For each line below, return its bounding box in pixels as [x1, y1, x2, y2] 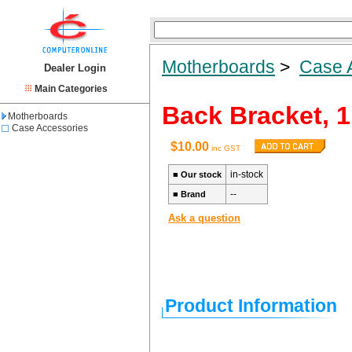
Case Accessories [12, 123, 88, 134]
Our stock [181, 170, 222, 179]
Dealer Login [43, 62, 106, 74]
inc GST [209, 144, 240, 152]
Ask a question [168, 212, 240, 224]
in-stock [230, 169, 263, 180]
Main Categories [35, 83, 108, 94]
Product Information [165, 295, 337, 316]
